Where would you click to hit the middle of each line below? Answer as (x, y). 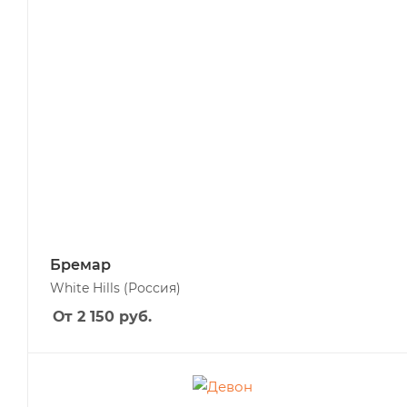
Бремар (80, 265)
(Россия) (152, 288)
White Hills (87, 288)
